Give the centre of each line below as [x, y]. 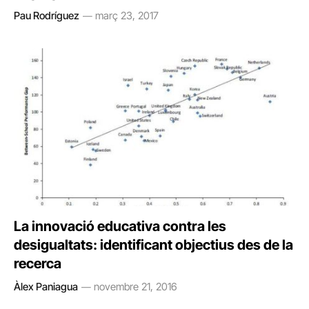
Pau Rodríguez [47, 15]
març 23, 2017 [127, 15]
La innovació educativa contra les [120, 226]
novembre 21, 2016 [136, 287]
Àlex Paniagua [46, 287]
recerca [38, 263]
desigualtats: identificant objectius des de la [153, 245]
